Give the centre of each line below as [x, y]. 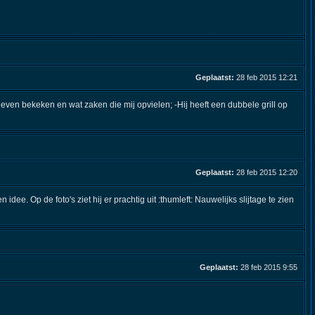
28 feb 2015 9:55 [269, 267]
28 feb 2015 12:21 [267, 77]
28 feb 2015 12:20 [267, 172]
